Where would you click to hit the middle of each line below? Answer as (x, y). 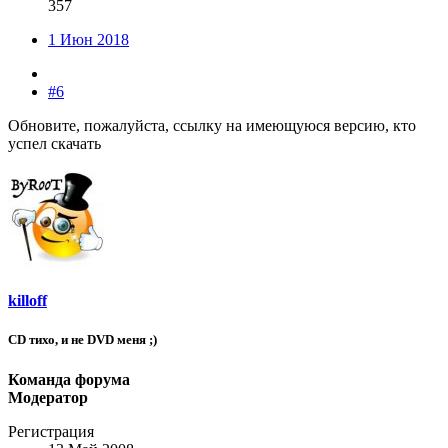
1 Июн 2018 (88, 40)
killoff (27, 301)
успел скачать (54, 144)
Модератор (48, 397)
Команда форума (69, 379)
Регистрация (51, 431)
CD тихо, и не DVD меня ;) (82, 340)
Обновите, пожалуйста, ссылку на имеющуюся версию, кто (212, 126)
